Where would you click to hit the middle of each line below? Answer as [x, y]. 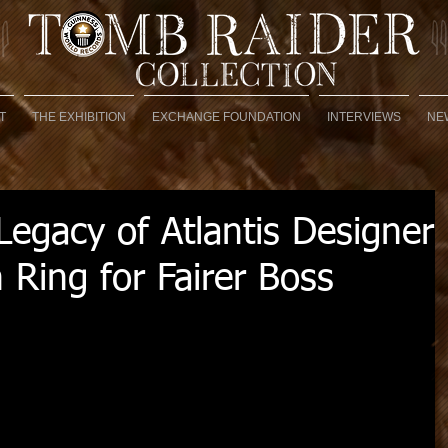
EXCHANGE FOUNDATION [226, 117]
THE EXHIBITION [79, 117]
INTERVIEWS [364, 117]
